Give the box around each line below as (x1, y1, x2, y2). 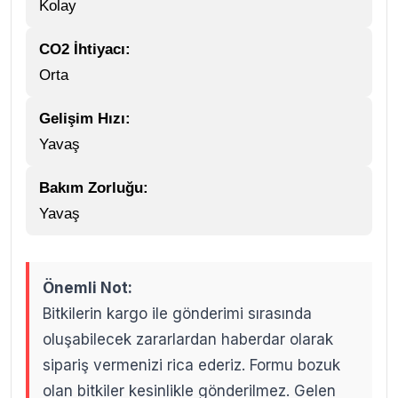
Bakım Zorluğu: (39, 179, 148, 196)
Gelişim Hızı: (39, 109, 131, 127)
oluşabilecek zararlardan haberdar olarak (43, 330, 333, 348)
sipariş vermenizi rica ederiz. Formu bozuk (43, 355, 340, 374)
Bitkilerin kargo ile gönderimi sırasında (43, 304, 312, 322)
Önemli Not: (43, 278, 132, 297)
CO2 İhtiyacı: (39, 40, 131, 58)
